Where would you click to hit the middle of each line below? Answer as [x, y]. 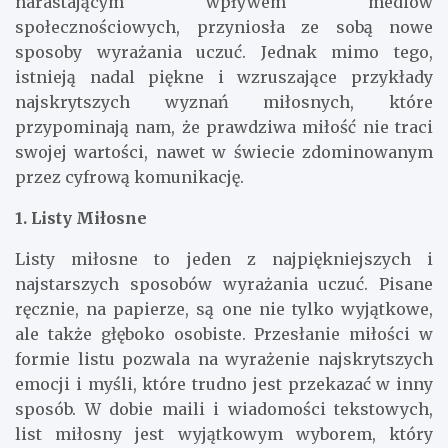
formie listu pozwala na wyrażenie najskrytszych [224, 358]
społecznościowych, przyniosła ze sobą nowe [224, 26]
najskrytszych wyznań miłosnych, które [224, 101]
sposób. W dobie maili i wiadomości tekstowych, [224, 408]
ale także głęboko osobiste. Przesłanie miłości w [224, 333]
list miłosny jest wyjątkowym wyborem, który [224, 433]
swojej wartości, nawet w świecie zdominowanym [224, 151]
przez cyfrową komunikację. [129, 176]
